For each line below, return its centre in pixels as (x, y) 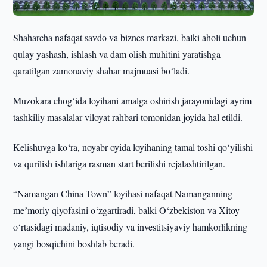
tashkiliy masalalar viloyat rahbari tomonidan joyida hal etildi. (128, 117)
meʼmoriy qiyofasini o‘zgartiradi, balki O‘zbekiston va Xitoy (127, 210)
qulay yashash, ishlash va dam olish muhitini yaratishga (117, 54)
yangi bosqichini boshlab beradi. (74, 244)
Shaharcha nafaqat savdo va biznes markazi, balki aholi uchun (130, 38)
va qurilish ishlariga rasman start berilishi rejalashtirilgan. (119, 164)
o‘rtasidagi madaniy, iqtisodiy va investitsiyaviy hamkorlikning (131, 227)
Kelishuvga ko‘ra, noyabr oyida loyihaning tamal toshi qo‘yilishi (133, 147)
